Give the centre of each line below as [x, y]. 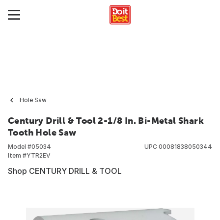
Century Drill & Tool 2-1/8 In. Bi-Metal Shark [106, 121]
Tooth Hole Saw [42, 132]
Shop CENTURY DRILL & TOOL [65, 171]
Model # [20, 147]
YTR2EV [39, 155]
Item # [17, 155]
